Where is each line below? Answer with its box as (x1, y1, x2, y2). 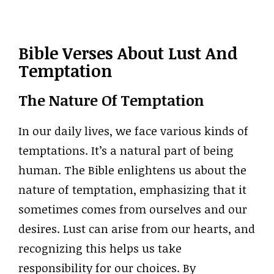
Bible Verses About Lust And (18, 42, 237, 65)
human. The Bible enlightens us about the (18, 162, 246, 179)
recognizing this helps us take (18, 240, 182, 257)
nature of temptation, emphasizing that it (18, 182, 246, 198)
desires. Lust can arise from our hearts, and (18, 221, 255, 237)
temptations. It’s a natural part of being (18, 143, 234, 159)
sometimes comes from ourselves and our (18, 201, 247, 218)
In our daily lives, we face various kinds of (18, 123, 248, 139)
